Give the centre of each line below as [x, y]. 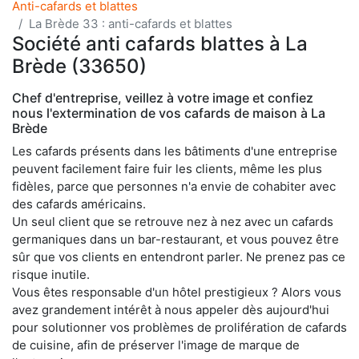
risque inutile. [51, 274]
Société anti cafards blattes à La [160, 43]
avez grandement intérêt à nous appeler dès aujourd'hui [171, 309]
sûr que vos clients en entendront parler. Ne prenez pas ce [179, 256]
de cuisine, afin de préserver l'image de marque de [156, 345]
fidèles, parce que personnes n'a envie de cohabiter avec [174, 186]
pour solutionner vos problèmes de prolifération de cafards [179, 327]
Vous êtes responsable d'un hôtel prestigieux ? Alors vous [177, 292]
